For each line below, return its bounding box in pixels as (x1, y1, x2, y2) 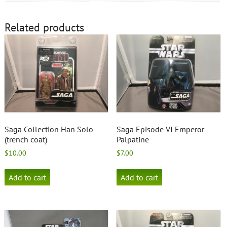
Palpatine (117, 134, 149, 145)
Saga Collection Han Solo (4, 124, 93, 135)
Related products (4, 20, 84, 35)
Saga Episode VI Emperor (117, 124, 205, 135)
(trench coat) (4, 134, 47, 145)
